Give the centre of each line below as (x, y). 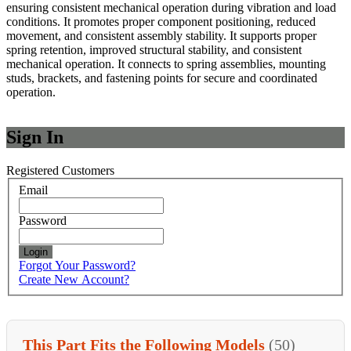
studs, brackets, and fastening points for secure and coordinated (162, 78)
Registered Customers (60, 170)
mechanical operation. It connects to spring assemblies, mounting (166, 63)
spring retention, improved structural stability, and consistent (154, 49)
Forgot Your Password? (77, 266)
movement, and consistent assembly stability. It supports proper (161, 35)
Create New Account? (74, 280)
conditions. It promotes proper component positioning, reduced (161, 21)
